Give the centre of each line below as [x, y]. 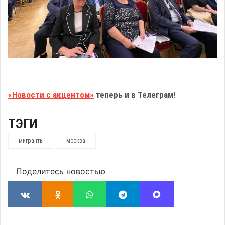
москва [76, 141]
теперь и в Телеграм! [135, 95]
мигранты [31, 141]
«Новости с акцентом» [51, 95]
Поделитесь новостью [61, 171]
